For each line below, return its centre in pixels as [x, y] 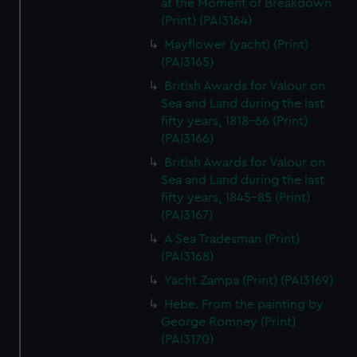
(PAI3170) [188, 339]
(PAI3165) [188, 62]
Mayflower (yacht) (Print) [237, 45]
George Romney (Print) [229, 322]
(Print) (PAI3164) [207, 21]
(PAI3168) [188, 257]
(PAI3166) [188, 139]
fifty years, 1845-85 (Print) [236, 198]
